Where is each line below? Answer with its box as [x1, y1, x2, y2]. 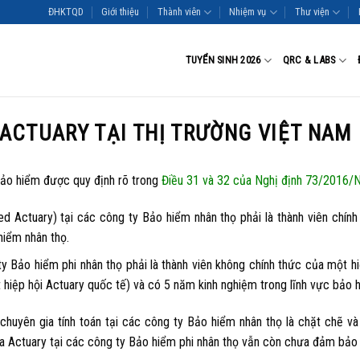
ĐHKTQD [48, 6, 84, 18]
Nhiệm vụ [229, 6, 267, 18]
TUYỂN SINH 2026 [185, 54, 261, 66]
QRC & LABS [282, 54, 336, 66]
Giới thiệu [101, 6, 140, 18]
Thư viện [294, 6, 329, 18]
